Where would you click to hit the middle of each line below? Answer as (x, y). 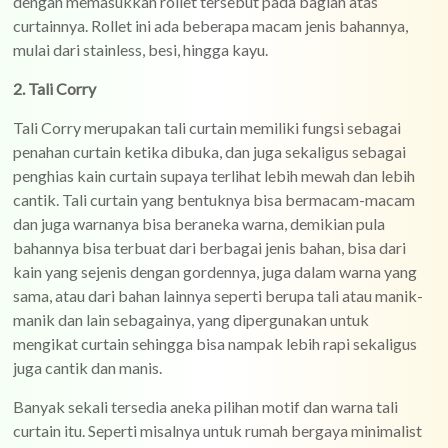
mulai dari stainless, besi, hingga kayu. (141, 49)
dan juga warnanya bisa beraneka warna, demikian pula (199, 223)
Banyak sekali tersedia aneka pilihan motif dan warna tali (206, 406)
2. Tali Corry (55, 88)
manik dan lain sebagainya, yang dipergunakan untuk (191, 319)
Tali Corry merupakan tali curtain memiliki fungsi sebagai (207, 127)
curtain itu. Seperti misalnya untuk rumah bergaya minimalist (218, 430)
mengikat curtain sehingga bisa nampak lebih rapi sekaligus (215, 343)
